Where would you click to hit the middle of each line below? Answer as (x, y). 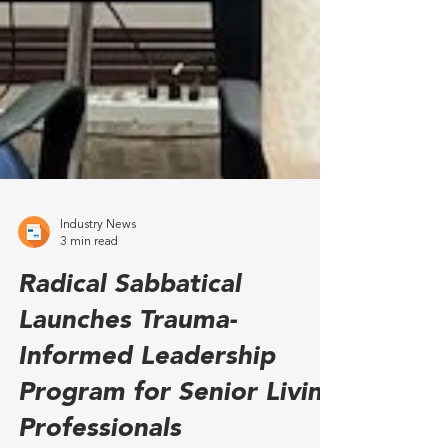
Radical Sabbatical (129, 393)
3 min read (89, 349)
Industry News (98, 333)
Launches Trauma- (127, 429)
